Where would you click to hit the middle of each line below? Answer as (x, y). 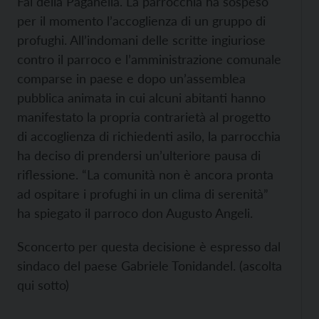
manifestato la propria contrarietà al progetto (144, 117)
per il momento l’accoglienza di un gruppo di (141, 21)
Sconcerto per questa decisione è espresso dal (149, 246)
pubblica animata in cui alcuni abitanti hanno (141, 98)
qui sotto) (43, 285)
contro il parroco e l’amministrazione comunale (149, 59)
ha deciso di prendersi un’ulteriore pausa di (139, 155)
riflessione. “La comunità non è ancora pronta (145, 174)
